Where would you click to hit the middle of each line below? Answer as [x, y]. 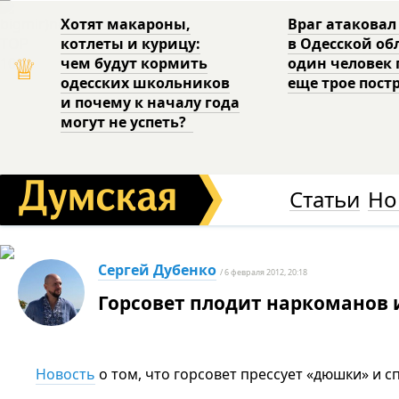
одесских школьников [146, 83]
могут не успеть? [127, 122]
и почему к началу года [151, 102]
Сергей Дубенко [157, 270]
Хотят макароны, [126, 24]
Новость [65, 374]
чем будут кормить [134, 63]
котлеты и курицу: [131, 44]
